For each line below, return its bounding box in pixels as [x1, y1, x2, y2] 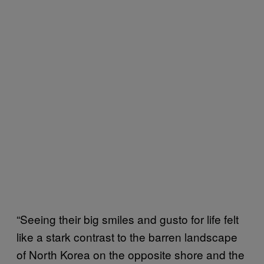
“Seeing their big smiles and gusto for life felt [16, 210, 239, 227]
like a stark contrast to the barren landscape [16, 228, 237, 245]
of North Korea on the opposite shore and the [16, 246, 245, 262]
